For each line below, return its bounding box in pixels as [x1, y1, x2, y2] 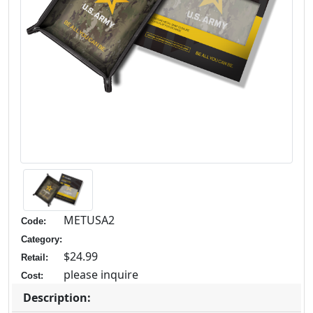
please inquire [64, 267, 138, 283]
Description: [23, 290, 91, 306]
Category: [21, 234, 62, 245]
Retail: [21, 252, 48, 263]
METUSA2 [64, 212, 115, 228]
